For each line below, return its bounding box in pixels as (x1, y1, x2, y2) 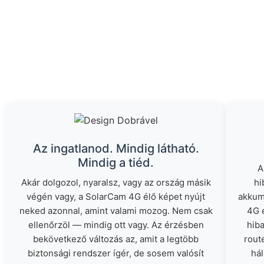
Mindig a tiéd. (78, 156, 154, 170)
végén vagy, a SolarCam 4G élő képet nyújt (27, 191, 206, 202)
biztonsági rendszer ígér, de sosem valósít (28, 247, 204, 259)
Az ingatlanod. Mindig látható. (32, 141, 199, 156)
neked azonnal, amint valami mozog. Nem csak (19, 205, 213, 216)
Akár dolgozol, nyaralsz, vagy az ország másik (21, 177, 211, 188)
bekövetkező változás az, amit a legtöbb (33, 233, 199, 245)
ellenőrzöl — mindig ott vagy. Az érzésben (28, 219, 204, 230)
